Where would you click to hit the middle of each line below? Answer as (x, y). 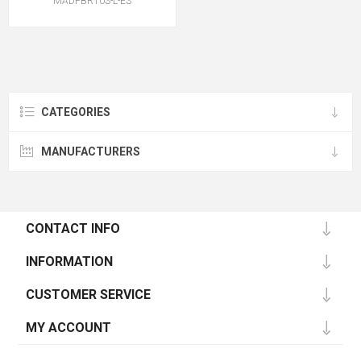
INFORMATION (70, 261)
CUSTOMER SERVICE (89, 295)
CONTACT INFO (73, 228)
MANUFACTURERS (91, 151)
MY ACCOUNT (69, 328)
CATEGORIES (76, 112)
